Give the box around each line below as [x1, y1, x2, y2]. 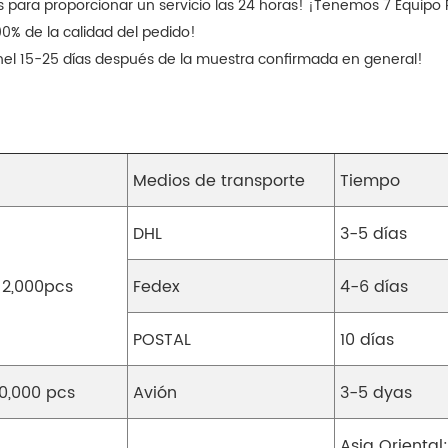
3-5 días [340, 221, 407, 248]
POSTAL [133, 327, 191, 354]
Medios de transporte [133, 168, 305, 195]
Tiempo [340, 168, 400, 195]
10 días [340, 327, 394, 354]
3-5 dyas [340, 380, 412, 407]
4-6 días [340, 274, 408, 301]
